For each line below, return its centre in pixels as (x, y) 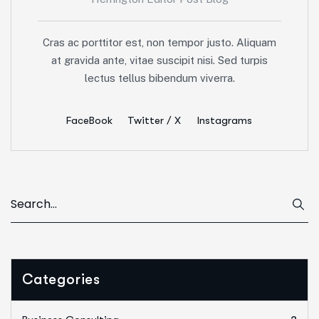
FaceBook (89, 120)
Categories (61, 279)
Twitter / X (154, 120)
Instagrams (224, 120)
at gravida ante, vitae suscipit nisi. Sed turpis (159, 60)
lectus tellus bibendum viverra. (159, 78)
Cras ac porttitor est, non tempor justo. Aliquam (159, 42)
